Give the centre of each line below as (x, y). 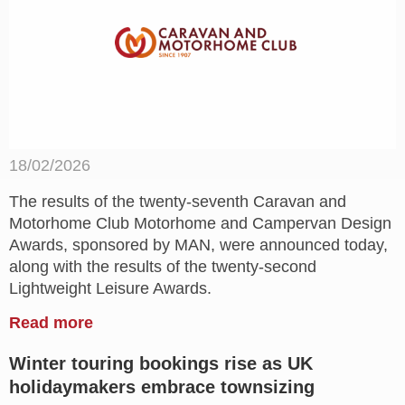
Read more (51, 322)
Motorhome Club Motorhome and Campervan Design (200, 223)
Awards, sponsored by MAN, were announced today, (198, 245)
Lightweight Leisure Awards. (110, 288)
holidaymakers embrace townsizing (162, 386)
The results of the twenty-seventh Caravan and (178, 201)
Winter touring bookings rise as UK (161, 363)
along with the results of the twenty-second (163, 266)
